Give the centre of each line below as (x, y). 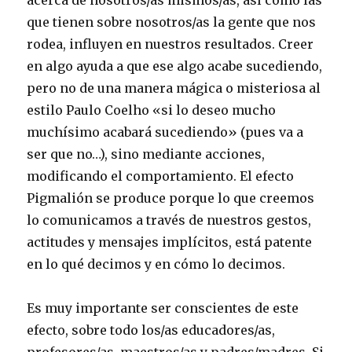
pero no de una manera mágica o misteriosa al (174, 88)
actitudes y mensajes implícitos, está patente (170, 242)
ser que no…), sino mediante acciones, (146, 154)
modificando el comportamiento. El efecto (161, 176)
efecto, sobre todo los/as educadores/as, (151, 330)
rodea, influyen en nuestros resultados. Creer (170, 44)
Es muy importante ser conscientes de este (163, 308)
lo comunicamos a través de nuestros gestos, (169, 220)
